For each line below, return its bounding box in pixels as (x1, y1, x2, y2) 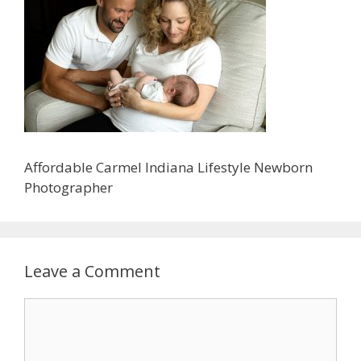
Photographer (24, 178, 113, 197)
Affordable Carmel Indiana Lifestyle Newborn (24, 158, 313, 177)
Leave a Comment (24, 260, 160, 283)
